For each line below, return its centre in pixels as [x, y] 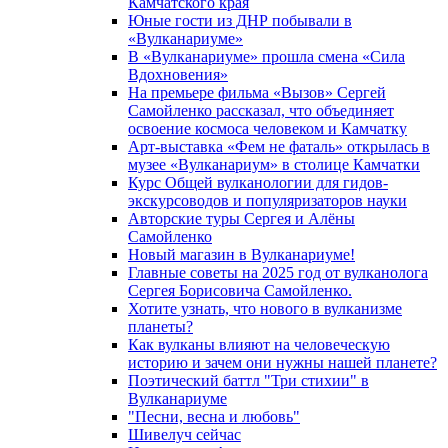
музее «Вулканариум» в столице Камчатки [274, 164]
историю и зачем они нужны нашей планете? [282, 362]
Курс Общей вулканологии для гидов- [258, 182]
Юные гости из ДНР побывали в [240, 20]
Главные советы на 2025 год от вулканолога [278, 272]
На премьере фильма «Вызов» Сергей [257, 92]
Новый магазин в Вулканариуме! [241, 254]
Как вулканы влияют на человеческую [259, 344]
